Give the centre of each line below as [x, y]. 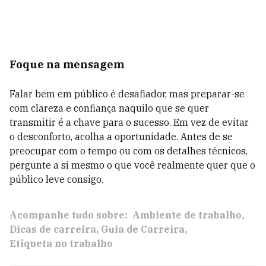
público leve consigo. [56, 179]
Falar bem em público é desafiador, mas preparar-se [127, 94]
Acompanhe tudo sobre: [69, 215]
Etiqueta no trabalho [61, 243]
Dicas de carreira [53, 229]
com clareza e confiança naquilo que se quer [109, 108]
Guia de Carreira [143, 229]
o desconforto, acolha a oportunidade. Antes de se [121, 137]
